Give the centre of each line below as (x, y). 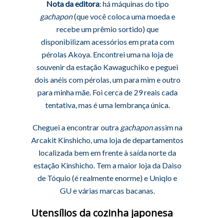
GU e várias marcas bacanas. (108, 191)
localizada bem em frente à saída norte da (108, 153)
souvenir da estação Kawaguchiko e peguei (108, 67)
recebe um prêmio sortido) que (107, 29)
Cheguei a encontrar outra (76, 127)
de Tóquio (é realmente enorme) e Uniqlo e (108, 178)
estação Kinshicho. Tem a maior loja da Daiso (107, 165)
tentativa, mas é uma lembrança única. (107, 105)
